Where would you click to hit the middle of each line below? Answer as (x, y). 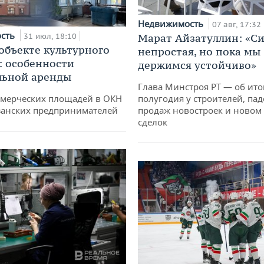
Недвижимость (172, 24)
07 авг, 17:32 (237, 25)
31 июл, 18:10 (50, 37)
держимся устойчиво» (197, 65)
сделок (153, 122)
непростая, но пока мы (199, 52)
